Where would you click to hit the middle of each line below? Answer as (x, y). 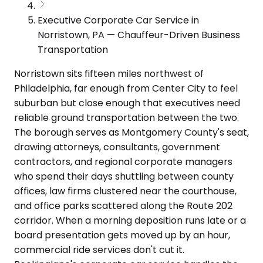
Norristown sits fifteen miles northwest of (109, 73)
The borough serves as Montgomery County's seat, (131, 132)
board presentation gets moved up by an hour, (122, 235)
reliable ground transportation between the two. (127, 117)
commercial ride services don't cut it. (99, 249)
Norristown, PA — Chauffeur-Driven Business (139, 35)
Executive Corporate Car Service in (118, 20)
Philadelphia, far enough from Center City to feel (126, 88)
